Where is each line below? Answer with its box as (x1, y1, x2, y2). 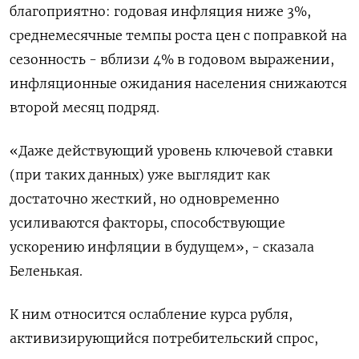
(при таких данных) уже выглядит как (10, 166, 270, 183)
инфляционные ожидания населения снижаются (10, 75, 347, 91)
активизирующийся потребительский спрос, (10, 329, 318, 346)
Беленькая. (10, 262, 83, 279)
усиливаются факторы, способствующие (10, 214, 285, 231)
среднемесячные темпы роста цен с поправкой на (10, 26, 347, 43)
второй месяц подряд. (10, 99, 159, 115)
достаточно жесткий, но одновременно (10, 190, 280, 207)
